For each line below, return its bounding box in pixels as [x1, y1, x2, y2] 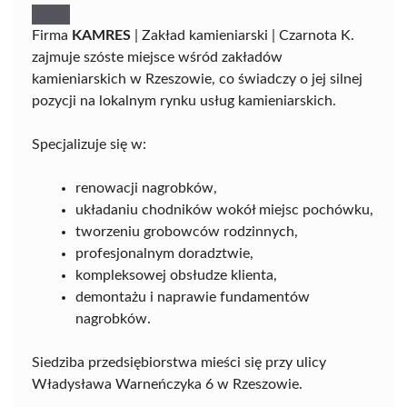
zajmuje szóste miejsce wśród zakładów [32, 49, 283, 65]
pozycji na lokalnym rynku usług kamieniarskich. [32, 93, 336, 108]
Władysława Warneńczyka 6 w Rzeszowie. [32, 376, 303, 392]
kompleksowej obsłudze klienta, [75, 267, 277, 283]
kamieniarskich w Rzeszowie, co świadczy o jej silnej [32, 71, 362, 86]
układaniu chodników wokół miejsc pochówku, [75, 202, 373, 217]
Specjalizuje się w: [32, 136, 146, 152]
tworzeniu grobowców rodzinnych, [75, 223, 298, 239]
